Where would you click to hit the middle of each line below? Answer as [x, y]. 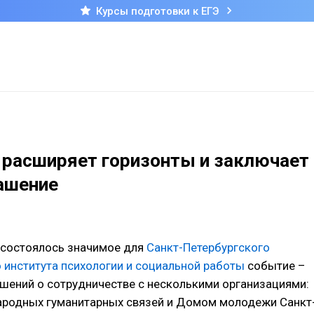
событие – [275, 266]
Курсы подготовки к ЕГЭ [157, 11]
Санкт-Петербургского [208, 248]
